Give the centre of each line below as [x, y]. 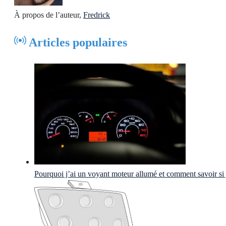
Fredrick [97, 15]
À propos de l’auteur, [49, 15]
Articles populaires [77, 42]
